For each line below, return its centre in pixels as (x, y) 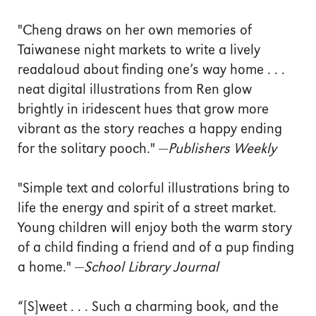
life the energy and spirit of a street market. (147, 208)
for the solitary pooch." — (93, 149)
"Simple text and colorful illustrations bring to (154, 189)
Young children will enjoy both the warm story (155, 228)
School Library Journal (151, 268)
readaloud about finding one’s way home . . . (153, 70)
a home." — (51, 268)
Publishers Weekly (222, 149)
